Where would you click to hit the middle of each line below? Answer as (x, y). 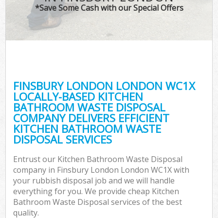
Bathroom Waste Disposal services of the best (98, 202)
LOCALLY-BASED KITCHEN (78, 96)
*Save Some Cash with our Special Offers (109, 8)
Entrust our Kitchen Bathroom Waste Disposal (98, 159)
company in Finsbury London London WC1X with (101, 170)
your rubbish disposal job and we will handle (94, 181)
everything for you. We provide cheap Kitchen (96, 191)
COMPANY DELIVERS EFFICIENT (91, 118)
